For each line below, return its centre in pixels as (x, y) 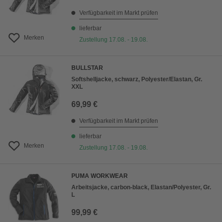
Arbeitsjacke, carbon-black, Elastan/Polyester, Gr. (141, 187)
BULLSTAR (87, 68)
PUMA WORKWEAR (100, 176)
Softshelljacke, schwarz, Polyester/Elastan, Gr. (137, 79)
